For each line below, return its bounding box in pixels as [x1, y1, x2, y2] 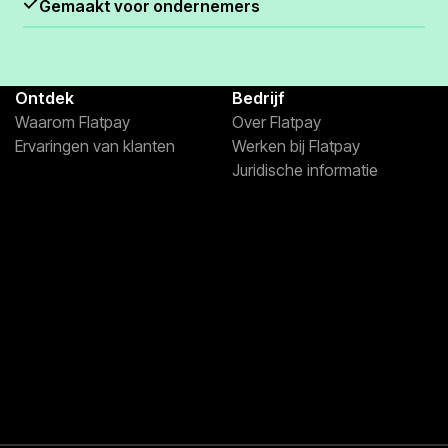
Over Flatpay [231, 112, 321, 133]
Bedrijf [231, 88, 285, 109]
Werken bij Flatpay [231, 136, 360, 157]
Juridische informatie [231, 160, 378, 181]
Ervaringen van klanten [14, 136, 175, 157]
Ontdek [14, 88, 74, 109]
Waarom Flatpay [14, 112, 130, 133]
